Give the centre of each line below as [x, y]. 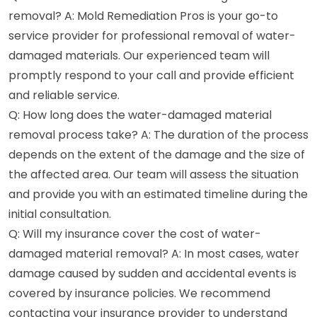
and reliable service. [64, 95]
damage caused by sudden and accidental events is [152, 273]
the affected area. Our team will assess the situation [154, 174]
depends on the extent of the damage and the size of [157, 154]
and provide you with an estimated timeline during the [158, 194]
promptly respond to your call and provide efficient [151, 75]
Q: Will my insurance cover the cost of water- [135, 234]
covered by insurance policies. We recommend [139, 293]
